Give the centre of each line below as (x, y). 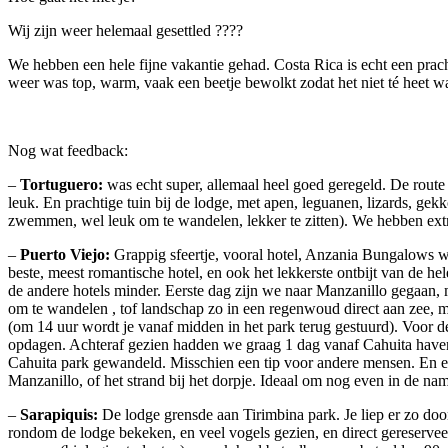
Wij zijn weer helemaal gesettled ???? (125, 30)
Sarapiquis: (59, 414)
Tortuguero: (61, 184)
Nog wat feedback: (68, 150)
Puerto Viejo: (65, 254)
